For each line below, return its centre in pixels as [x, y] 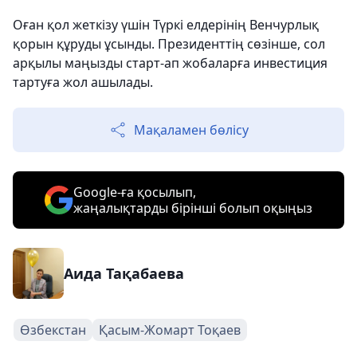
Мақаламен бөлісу [191, 129]
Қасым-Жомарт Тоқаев [170, 330]
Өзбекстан [53, 330]
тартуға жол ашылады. [83, 82]
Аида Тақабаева [124, 273]
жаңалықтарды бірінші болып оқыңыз [193, 208]
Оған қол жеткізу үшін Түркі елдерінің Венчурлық [166, 24]
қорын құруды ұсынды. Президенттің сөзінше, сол [169, 43]
